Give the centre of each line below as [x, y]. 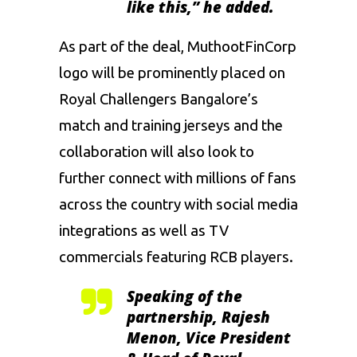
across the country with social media [178, 204]
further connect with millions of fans [178, 178]
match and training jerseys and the [171, 125]
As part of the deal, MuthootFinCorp [178, 46]
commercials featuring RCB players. [176, 257]
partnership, [174, 316]
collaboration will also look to [157, 151]
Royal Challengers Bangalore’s [159, 99]
